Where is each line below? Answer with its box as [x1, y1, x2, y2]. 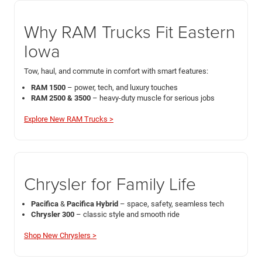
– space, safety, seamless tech [118, 199, 224, 208]
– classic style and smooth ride [74, 209, 180, 219]
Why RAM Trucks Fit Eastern [24, 19, 235, 43]
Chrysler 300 [31, 209, 74, 219]
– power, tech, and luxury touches [65, 82, 178, 92]
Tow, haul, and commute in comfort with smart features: [24, 66, 208, 75]
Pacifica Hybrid [67, 199, 118, 208]
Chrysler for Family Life [24, 171, 196, 195]
